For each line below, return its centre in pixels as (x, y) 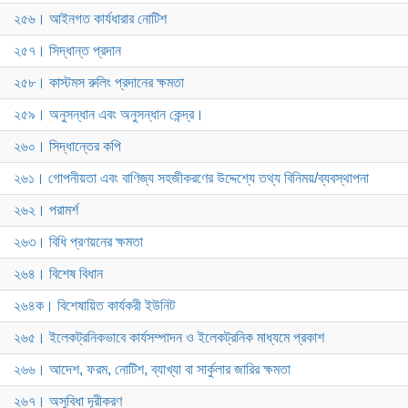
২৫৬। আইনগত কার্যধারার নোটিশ (90, 19)
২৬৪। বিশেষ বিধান (58, 274)
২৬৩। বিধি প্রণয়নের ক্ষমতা (78, 242)
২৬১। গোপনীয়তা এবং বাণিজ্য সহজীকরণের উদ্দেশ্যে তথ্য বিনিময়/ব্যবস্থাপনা (191, 178)
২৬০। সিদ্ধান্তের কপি (67, 147)
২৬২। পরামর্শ (46, 210)
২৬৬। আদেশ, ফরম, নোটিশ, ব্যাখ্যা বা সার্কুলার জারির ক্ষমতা (152, 370)
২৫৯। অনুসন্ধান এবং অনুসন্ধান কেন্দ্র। (109, 115)
